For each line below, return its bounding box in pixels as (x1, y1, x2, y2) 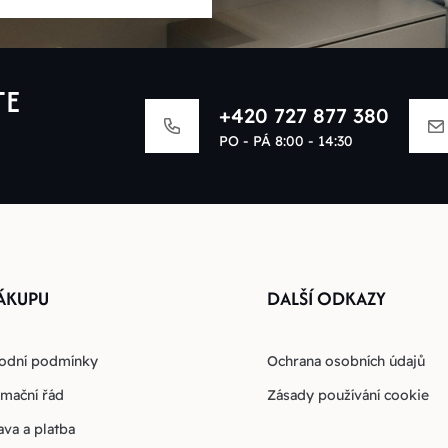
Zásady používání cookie (267, 386, 430, 405)
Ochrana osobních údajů (267, 352, 426, 371)
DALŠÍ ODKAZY (267, 285, 387, 313)
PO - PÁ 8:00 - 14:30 (218, 131, 353, 150)
